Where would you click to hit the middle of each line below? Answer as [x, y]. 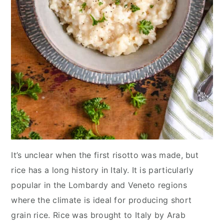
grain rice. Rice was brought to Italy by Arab [98, 215]
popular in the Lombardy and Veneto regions [99, 185]
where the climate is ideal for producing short [101, 200]
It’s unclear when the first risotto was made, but [105, 155]
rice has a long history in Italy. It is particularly [102, 170]
